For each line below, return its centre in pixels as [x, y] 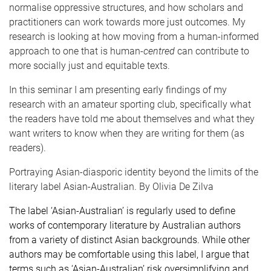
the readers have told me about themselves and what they [132, 119]
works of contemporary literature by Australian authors [125, 226]
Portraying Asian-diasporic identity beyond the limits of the [134, 172]
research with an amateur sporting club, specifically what [130, 105]
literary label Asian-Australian [72, 187]
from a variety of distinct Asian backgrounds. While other [129, 240]
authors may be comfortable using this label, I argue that [129, 255]
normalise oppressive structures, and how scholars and [126, 8]
